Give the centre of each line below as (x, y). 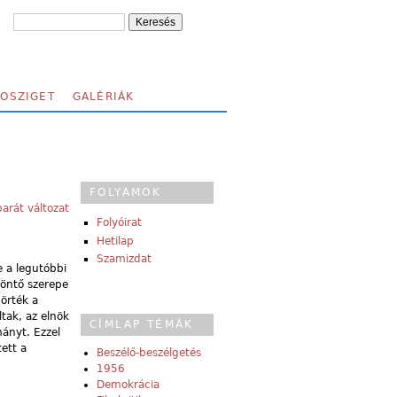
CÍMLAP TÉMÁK (142, 325)
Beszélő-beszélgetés (149, 353)
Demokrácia (128, 385)
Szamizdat (124, 259)
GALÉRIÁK (103, 97)
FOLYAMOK (126, 192)
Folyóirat (119, 223)
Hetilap (115, 241)
